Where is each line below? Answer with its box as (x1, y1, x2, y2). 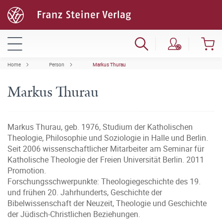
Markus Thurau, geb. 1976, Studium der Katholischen (7, 121, 193, 132)
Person (49, 61, 64, 68)
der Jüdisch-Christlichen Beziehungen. (7, 209, 140, 220)
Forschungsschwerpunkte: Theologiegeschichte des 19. (7, 176, 201, 187)
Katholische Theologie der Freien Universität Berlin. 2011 (7, 154, 204, 165)
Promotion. (7, 165, 46, 176)
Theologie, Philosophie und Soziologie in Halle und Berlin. (7, 132, 208, 143)
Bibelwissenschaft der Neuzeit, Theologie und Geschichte (7, 198, 207, 209)
